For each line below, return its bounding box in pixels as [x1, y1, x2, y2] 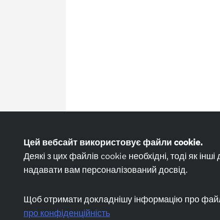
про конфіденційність [24, 206, 110, 219]
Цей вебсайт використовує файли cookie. [24, 136, 203, 148]
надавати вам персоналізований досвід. [24, 163, 188, 175]
